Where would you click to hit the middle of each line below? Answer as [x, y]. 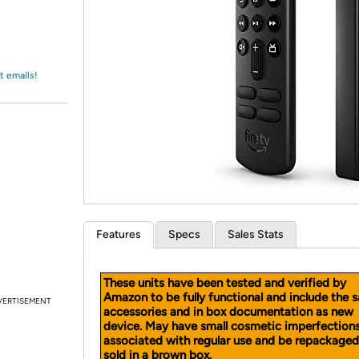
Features [119, 234]
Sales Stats [256, 234]
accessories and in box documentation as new [228, 312]
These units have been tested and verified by [225, 283]
